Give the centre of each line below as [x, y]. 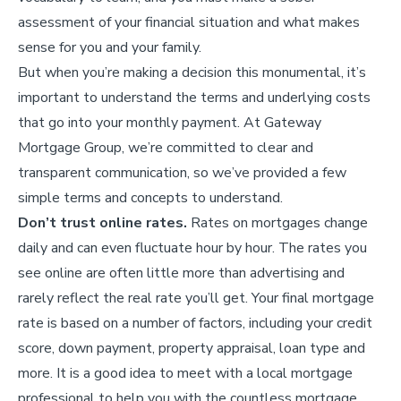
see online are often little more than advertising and [181, 273]
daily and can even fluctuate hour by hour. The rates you [192, 247]
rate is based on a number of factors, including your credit [195, 323]
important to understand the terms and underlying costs [194, 97]
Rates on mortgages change [277, 222]
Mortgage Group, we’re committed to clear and [166, 147]
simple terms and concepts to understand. [150, 197]
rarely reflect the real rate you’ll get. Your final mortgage [196, 298]
